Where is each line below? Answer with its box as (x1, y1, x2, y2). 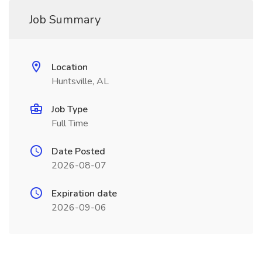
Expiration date (51, 187, 117, 200)
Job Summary (29, 12, 101, 27)
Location (51, 61, 88, 74)
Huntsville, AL (51, 75, 109, 88)
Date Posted (51, 145, 105, 158)
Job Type (51, 103, 88, 116)
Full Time (51, 117, 88, 130)
